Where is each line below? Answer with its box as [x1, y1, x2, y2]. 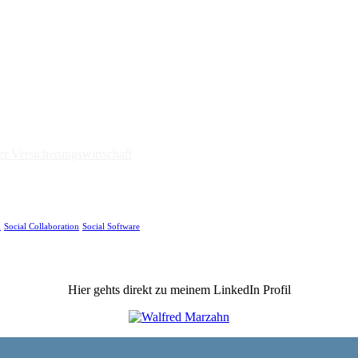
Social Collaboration [4, 222, 79, 232]
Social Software [82, 222, 140, 232]
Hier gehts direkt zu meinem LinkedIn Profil [67, 282, 291, 296]
